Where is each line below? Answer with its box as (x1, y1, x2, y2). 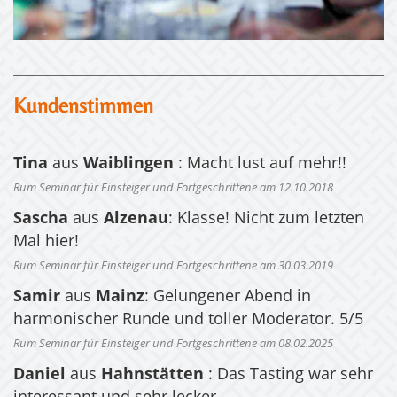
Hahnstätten (101, 367, 208, 384)
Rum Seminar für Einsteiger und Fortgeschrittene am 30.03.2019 (13, 261, 333, 273)
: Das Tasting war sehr (208, 367, 373, 384)
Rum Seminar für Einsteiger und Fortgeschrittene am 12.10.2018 (13, 183, 333, 195)
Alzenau (104, 211, 168, 228)
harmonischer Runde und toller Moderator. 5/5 (13, 312, 363, 329)
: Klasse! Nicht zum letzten (168, 211, 364, 228)
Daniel (13, 367, 66, 384)
